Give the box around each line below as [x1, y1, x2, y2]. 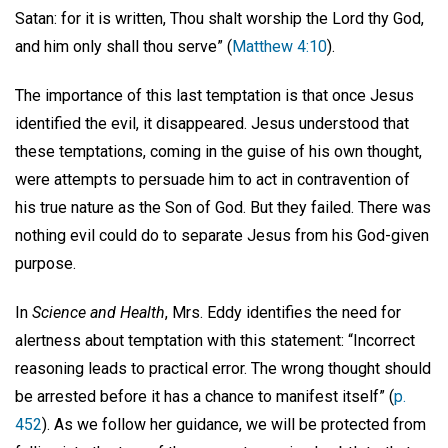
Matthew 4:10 [232, 36, 327, 56]
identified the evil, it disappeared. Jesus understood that [15, 113, 409, 133]
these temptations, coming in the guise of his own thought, [15, 141, 422, 161]
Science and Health [32, 302, 165, 322]
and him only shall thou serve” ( [15, 36, 232, 56]
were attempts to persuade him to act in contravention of [15, 169, 410, 189]
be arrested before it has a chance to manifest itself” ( [15, 386, 394, 406]
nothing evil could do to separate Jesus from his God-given [15, 225, 429, 245]
